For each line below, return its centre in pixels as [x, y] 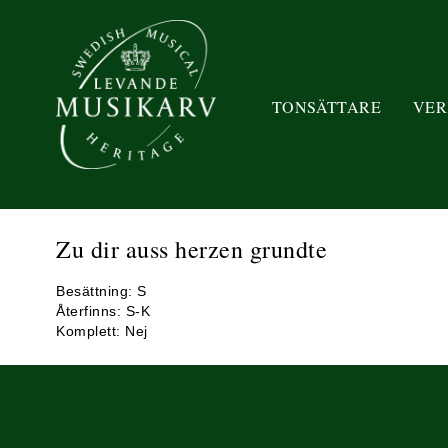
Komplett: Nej [102, 331]
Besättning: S [101, 291]
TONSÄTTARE [326, 106]
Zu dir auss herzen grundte [191, 249]
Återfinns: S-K [103, 311]
